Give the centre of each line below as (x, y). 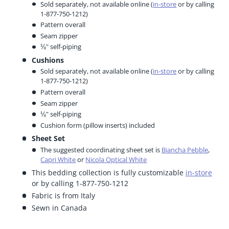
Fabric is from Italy (63, 195)
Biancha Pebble (185, 150)
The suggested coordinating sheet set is (101, 150)
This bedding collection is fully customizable (108, 172)
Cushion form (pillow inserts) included (98, 125)
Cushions (48, 60)
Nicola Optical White (116, 159)
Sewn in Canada (59, 208)
